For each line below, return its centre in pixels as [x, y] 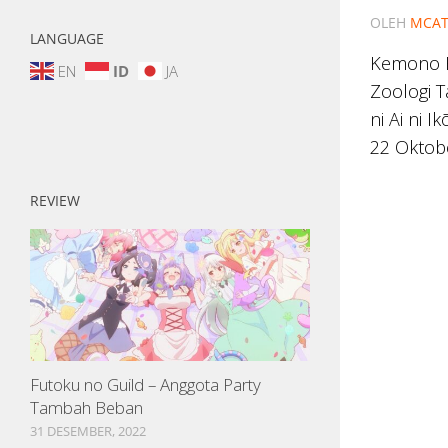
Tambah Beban [86, 407]
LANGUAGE [67, 38]
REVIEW [55, 200]
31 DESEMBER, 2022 [88, 430]
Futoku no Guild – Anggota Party [145, 384]
